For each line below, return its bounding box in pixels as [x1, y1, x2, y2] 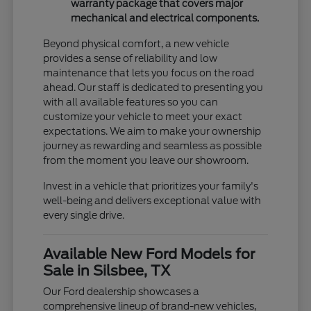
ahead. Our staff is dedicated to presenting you [43, 82, 264, 94]
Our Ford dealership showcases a [43, 286, 200, 298]
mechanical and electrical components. [71, 12, 260, 24]
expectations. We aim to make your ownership [43, 126, 262, 137]
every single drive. [43, 210, 125, 221]
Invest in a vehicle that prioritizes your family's [43, 180, 259, 192]
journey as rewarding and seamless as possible [43, 140, 262, 152]
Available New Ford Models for [43, 246, 255, 263]
